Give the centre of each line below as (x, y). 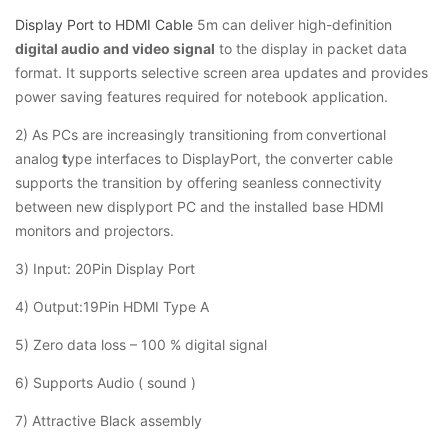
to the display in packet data (311, 48)
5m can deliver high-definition (292, 24)
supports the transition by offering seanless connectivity (198, 182)
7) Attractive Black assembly (108, 420)
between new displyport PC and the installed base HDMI (199, 206)
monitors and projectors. (94, 230)
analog (37, 158)
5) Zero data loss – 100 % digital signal (141, 344)
